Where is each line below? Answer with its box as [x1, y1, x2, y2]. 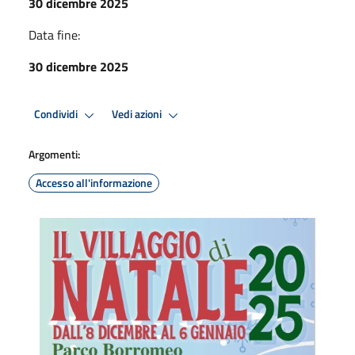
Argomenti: [29, 145, 80, 162]
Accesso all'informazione [36, 174, 152, 191]
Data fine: [29, 25, 80, 44]
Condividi [34, 105, 80, 124]
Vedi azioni [112, 105, 164, 124]
